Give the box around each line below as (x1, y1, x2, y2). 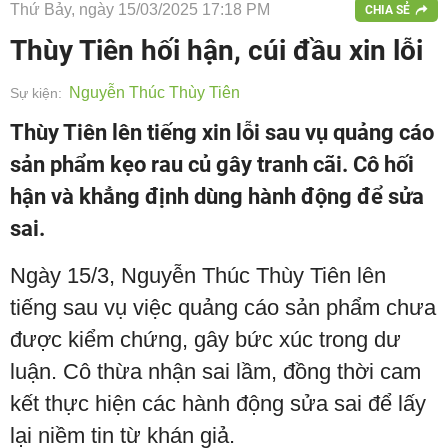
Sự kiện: (10, 85, 62, 101)
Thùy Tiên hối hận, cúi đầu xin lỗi (10, 34, 423, 67)
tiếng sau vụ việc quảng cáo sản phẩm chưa (10, 295, 436, 320)
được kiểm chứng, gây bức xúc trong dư (10, 327, 401, 352)
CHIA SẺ (365, 2, 410, 17)
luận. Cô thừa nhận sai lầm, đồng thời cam (10, 359, 421, 384)
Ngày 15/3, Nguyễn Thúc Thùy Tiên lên (10, 263, 386, 288)
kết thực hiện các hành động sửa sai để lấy (10, 391, 426, 416)
